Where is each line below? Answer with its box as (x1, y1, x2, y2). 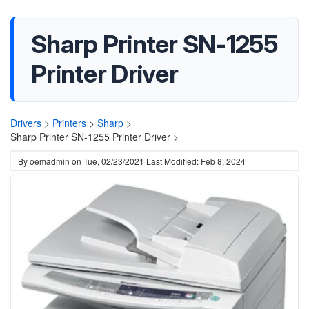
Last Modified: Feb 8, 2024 (146, 155, 246, 167)
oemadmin (30, 155, 70, 167)
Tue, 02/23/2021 (83, 155, 144, 167)
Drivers (10, 116, 41, 130)
